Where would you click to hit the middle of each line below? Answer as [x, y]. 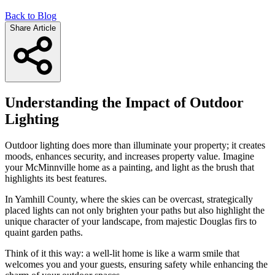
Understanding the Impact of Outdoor [124, 102]
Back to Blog [31, 15]
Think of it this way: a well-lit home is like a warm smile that [122, 253]
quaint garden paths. [44, 232]
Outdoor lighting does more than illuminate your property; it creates [135, 145]
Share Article [33, 28]
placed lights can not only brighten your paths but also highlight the [135, 210]
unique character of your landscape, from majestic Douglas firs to [131, 221]
